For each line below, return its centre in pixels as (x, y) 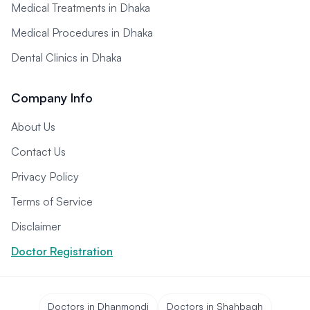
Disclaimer (36, 226)
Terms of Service (52, 201)
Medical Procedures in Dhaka (82, 33)
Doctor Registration (62, 251)
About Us (33, 127)
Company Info (52, 98)
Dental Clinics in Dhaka (66, 57)
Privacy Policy (45, 176)
